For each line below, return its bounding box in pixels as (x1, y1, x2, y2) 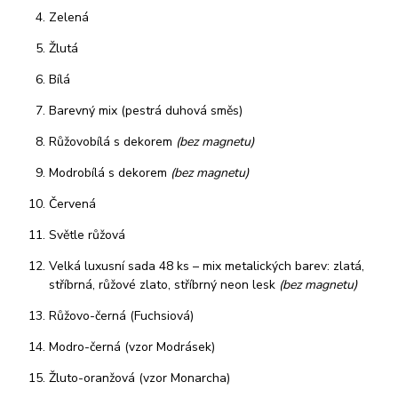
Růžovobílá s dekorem (49, 133, 176, 151)
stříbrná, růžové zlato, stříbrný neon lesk (49, 276, 279, 294)
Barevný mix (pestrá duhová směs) (49, 102, 243, 120)
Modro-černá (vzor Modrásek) (49, 338, 215, 356)
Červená (49, 195, 96, 213)
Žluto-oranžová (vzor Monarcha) (49, 370, 230, 387)
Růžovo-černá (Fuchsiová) (49, 307, 194, 325)
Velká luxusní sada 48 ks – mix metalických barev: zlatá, (49, 258, 364, 275)
